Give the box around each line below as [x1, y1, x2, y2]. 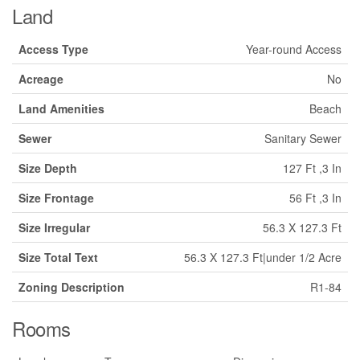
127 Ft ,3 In [283, 159, 342, 176]
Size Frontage [18, 189, 94, 206]
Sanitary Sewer [264, 129, 342, 146]
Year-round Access [246, 40, 342, 57]
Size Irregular [18, 219, 90, 235]
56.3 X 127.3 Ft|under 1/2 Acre [184, 248, 342, 265]
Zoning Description [18, 278, 125, 295]
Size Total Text [18, 248, 98, 265]
